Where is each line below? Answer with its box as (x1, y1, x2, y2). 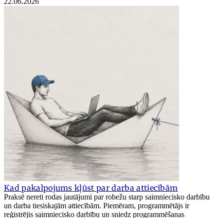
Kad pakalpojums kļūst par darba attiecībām (4, 182, 178, 193)
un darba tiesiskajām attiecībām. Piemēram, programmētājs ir (4, 201, 189, 210)
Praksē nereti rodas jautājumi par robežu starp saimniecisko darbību (4, 192, 210, 201)
